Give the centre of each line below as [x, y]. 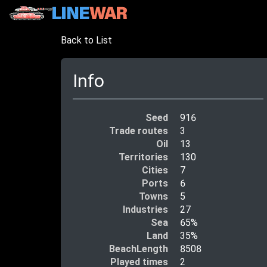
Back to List [86, 40]
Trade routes [139, 131]
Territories [143, 157]
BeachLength [139, 249]
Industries [145, 209]
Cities [155, 170]
